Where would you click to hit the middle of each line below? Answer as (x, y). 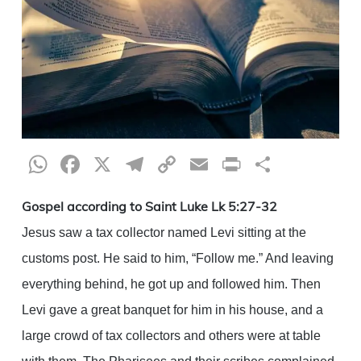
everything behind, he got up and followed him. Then (171, 284)
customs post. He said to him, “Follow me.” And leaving (177, 258)
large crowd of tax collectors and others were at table (171, 335)
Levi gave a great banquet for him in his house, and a (172, 309)
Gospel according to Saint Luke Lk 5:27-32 (149, 206)
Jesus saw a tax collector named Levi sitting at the (164, 232)
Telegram (202, 164)
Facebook (139, 164)
